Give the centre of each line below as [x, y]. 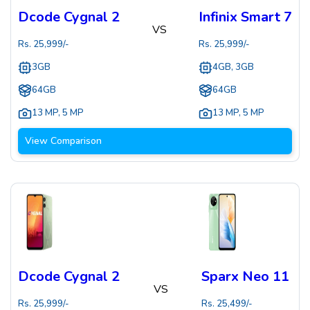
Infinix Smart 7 [245, 17]
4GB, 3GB [233, 67]
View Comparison [63, 141]
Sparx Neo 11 [245, 277]
